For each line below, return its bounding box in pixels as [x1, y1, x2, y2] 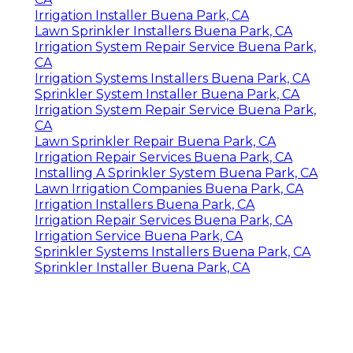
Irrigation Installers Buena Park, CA [35, 196, 255, 212]
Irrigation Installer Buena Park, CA [35, 7, 249, 23]
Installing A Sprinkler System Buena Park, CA [35, 165, 318, 180]
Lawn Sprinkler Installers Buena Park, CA [35, 23, 292, 39]
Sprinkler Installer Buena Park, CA [35, 259, 250, 275]
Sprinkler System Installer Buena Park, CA [35, 86, 299, 102]
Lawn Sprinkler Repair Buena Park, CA [35, 133, 276, 149]
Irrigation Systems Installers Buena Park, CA [35, 70, 310, 86]
